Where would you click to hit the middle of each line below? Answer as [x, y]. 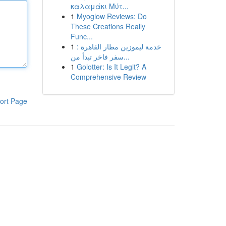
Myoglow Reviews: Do [111, 16]
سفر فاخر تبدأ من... [126, 56]
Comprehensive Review [108, 77]
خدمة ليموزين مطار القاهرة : [119, 46]
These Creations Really [108, 26]
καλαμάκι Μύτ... [99, 6]
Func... [81, 36]
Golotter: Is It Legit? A [111, 67]
